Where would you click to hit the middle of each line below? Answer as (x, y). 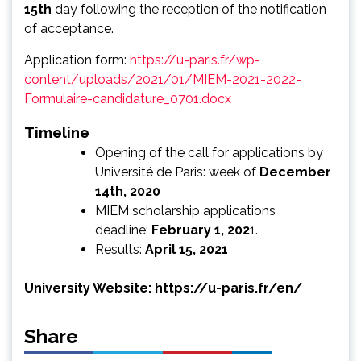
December (295, 172)
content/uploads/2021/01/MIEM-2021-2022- (163, 79)
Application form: (77, 60)
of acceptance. (69, 28)
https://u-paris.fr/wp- (195, 60)
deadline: (122, 230)
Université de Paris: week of (177, 172)
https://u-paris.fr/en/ (227, 288)
